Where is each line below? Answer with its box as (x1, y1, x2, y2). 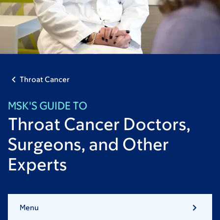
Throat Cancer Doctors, (8, 113, 191, 134)
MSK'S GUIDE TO (8, 99, 87, 112)
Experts (8, 154, 67, 174)
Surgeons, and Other (8, 134, 169, 154)
